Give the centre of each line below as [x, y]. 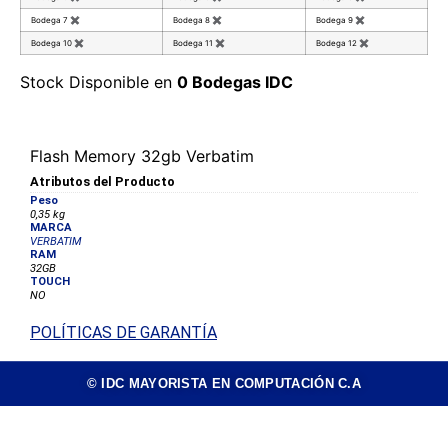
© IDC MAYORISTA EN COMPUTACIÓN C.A [224, 383]
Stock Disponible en [98, 82]
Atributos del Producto [102, 182]
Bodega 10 [52, 43]
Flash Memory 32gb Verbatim [142, 156]
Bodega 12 [337, 43]
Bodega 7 [50, 20]
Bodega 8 [192, 20]
